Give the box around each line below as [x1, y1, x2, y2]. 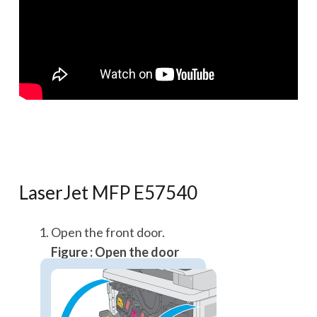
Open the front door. [51, 224, 165, 240]
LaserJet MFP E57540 [19, 181, 197, 204]
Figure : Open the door [51, 244, 179, 260]
